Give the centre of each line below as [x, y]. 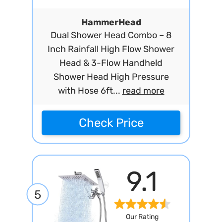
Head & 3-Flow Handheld [111, 63]
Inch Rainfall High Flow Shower [111, 49]
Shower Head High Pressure [111, 77]
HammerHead [111, 22]
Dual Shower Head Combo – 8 [111, 35]
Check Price [111, 123]
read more [143, 91]
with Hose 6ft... [90, 91]
